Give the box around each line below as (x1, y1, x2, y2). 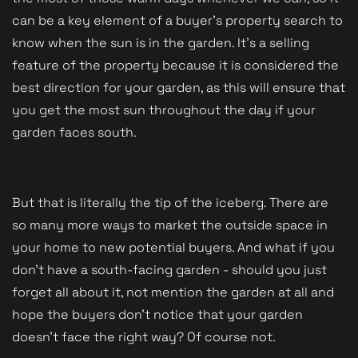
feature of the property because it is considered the (12, 56, 339, 74)
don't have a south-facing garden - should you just (12, 261, 327, 278)
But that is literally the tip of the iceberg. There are (12, 193, 328, 211)
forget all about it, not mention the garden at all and (12, 283, 334, 300)
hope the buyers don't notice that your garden (12, 305, 303, 323)
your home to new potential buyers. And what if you (12, 238, 335, 256)
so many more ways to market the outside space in (12, 216, 328, 233)
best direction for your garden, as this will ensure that (12, 78, 345, 96)
